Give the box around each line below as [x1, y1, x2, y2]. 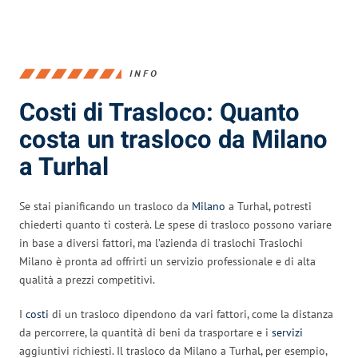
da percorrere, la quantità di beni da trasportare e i [19, 324, 272, 340]
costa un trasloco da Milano [19, 121, 328, 158]
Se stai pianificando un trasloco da [19, 198, 192, 213]
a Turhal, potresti [225, 198, 312, 213]
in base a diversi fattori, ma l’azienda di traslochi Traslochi [19, 235, 303, 250]
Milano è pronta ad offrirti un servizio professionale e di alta [19, 253, 316, 268]
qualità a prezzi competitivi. [19, 272, 155, 287]
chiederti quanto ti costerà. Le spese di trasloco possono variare [19, 217, 332, 232]
